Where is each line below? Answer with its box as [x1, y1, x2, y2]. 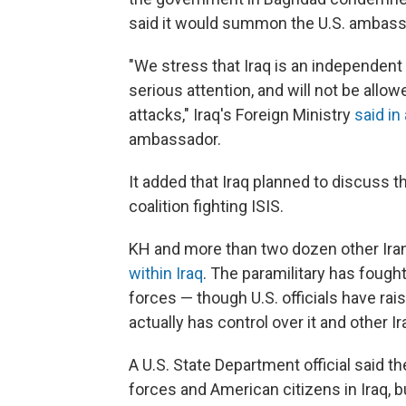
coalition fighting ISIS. [129, 197, 284, 216]
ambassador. [129, 130, 221, 149]
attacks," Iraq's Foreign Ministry [129, 105, 354, 124]
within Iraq [129, 264, 203, 283]
